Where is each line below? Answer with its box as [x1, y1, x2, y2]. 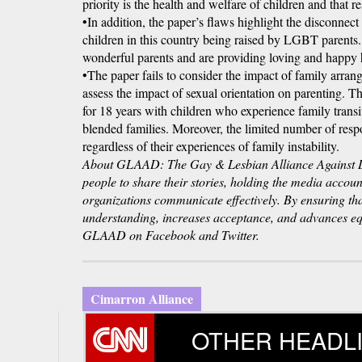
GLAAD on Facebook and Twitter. [82, 226, 259, 244]
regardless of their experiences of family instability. [82, 137, 339, 155]
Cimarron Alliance [90, 289, 193, 309]
